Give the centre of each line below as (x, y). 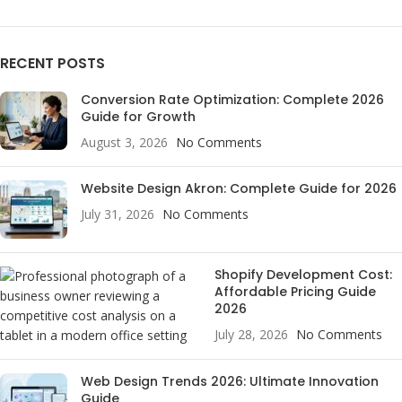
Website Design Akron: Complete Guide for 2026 (239, 189)
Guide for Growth (138, 117)
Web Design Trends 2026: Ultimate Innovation (230, 382)
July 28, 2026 (251, 335)
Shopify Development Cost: (303, 275)
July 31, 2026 (118, 214)
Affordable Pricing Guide (295, 292)
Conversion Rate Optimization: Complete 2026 (232, 100)
